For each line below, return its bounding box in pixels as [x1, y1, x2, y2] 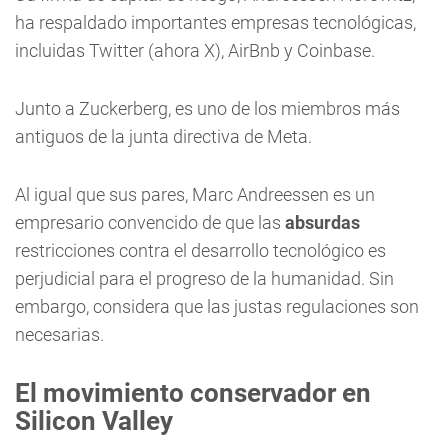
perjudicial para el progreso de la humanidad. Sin [15, 267, 394, 289]
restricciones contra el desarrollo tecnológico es [15, 239, 386, 261]
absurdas [285, 211, 360, 233]
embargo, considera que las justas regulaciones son [15, 295, 419, 317]
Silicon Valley [15, 405, 173, 436]
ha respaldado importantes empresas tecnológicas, [15, 11, 416, 33]
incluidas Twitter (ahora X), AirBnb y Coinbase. [15, 39, 375, 61]
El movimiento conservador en [15, 377, 371, 408]
